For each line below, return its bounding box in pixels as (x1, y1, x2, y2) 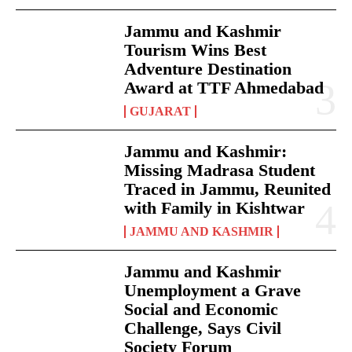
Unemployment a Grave (124, 280, 302, 301)
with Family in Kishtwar (124, 198, 306, 218)
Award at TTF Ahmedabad (124, 78, 324, 98)
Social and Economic (124, 299, 279, 320)
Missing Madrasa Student (124, 160, 316, 181)
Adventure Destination (124, 59, 292, 79)
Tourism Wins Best (124, 40, 267, 60)
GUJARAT (130, 104, 192, 119)
